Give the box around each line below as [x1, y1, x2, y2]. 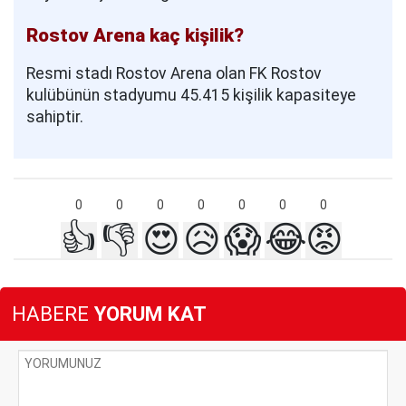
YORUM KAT [89, 302, 207, 326]
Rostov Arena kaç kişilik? [26, 24, 244, 46]
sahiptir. [26, 107, 83, 126]
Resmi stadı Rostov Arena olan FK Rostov [26, 63, 322, 82]
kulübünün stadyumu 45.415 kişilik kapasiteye [26, 85, 356, 104]
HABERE [12, 302, 89, 326]
